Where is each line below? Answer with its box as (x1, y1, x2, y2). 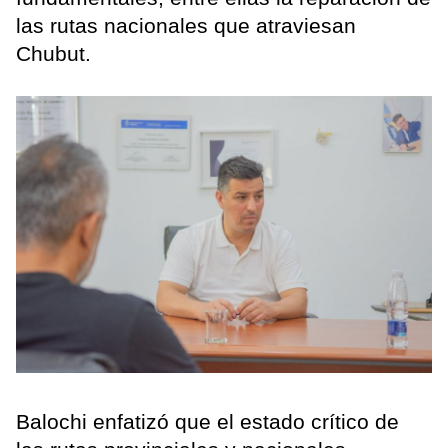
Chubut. (16, 42, 91, 66)
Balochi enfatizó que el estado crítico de (16, 410, 399, 434)
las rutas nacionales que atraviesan (16, 14, 356, 38)
